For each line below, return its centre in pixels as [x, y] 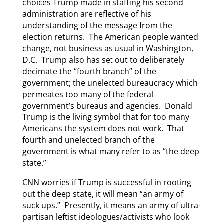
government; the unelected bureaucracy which [110, 83]
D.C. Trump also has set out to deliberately [103, 60]
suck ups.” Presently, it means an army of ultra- [111, 205]
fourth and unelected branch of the [88, 140]
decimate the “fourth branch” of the [89, 71]
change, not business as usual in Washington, [108, 49]
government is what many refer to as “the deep [111, 152]
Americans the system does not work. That [103, 129]
